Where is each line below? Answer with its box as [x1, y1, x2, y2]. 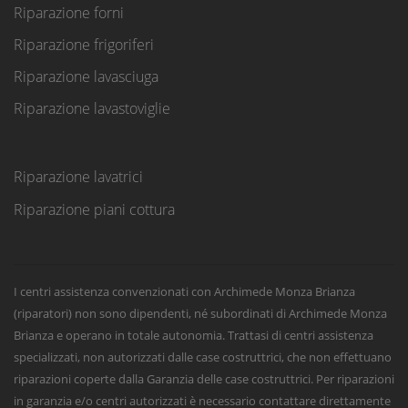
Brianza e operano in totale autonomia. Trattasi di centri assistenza [14, 326, 373, 343]
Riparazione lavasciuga [14, 66, 158, 87]
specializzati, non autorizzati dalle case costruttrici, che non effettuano [14, 348, 392, 365]
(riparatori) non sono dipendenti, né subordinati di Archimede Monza [14, 304, 387, 321]
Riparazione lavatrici [14, 167, 143, 188]
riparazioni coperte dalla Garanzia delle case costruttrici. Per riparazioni [14, 370, 394, 387]
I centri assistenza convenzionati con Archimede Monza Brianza [14, 282, 355, 300]
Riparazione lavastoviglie [14, 98, 170, 119]
